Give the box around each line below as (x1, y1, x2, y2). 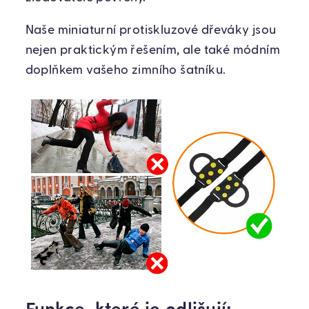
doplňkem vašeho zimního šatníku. (25, 63, 226, 77)
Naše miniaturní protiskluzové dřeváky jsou (25, 23, 277, 37)
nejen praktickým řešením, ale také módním (25, 43, 281, 57)
